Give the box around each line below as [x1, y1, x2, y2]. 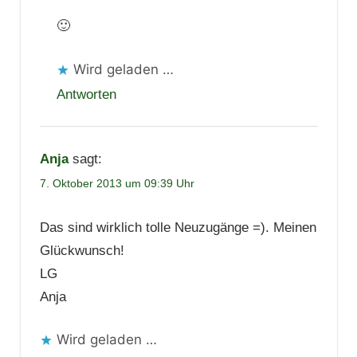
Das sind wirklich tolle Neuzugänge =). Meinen [39, 219, 316, 235]
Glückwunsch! [39, 242, 124, 258]
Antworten [56, 86, 116, 102]
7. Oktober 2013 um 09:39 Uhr [39, 176, 194, 190]
